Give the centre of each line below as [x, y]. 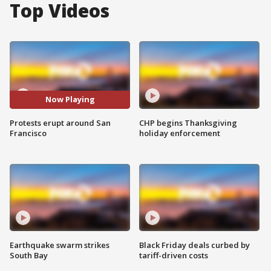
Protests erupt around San [60, 122]
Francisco [28, 133]
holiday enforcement [180, 133]
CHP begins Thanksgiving [188, 122]
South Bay [29, 256]
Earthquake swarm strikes [60, 245]
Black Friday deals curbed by [194, 245]
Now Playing [70, 100]
